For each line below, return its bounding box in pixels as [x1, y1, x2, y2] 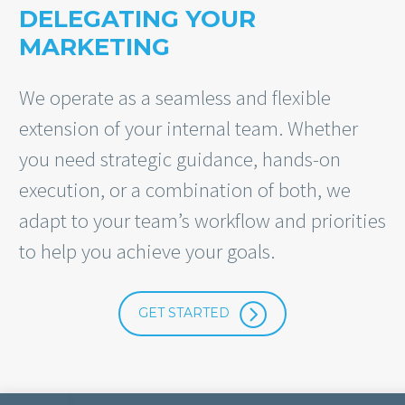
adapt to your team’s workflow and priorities [19, 206, 386, 233]
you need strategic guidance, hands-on [19, 145, 341, 172]
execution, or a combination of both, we [19, 175, 351, 202]
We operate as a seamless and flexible [19, 83, 331, 110]
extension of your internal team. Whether [19, 114, 358, 141]
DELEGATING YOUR [19, 5, 256, 34]
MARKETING [19, 33, 170, 62]
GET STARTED [138, 305, 230, 322]
